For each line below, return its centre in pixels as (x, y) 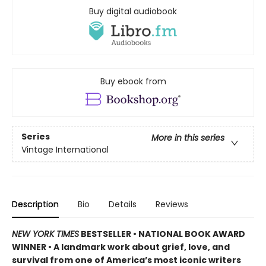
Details (123, 204)
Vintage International (65, 150)
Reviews (172, 204)
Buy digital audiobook (133, 11)
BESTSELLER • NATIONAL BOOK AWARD (162, 234)
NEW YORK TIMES (45, 234)
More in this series (188, 138)
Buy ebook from (133, 81)
